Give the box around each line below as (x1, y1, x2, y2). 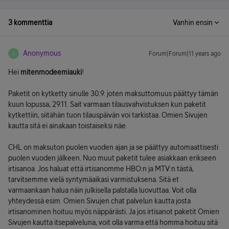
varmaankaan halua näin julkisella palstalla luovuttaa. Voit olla (8, 186, 196, 194)
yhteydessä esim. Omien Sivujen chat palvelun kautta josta (8, 197, 191, 205)
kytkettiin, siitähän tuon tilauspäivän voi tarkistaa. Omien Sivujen (8, 111, 208, 119)
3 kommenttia (8, 18, 52, 27)
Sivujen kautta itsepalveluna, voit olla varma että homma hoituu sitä (8, 218, 218, 226)
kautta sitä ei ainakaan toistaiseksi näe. (8, 122, 127, 130)
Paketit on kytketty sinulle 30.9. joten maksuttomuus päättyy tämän (8, 89, 218, 98)
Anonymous (23, 49, 61, 57)
